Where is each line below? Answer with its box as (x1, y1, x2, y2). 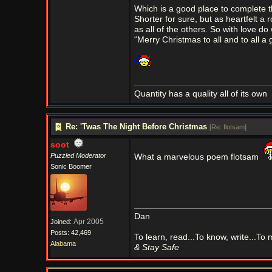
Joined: (50, 218, 73, 225)
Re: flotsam (211, 123, 245, 131)
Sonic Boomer (50, 163, 92, 170)
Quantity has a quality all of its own (134, 89, 267, 98)
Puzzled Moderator (50, 152, 106, 159)
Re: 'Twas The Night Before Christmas (65, 122, 207, 131)
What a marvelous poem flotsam (134, 152, 261, 161)
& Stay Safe (134, 243, 179, 252)
